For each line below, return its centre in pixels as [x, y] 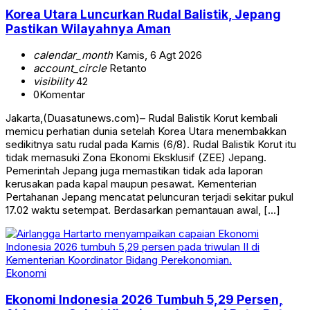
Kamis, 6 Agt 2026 [157, 55]
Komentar [62, 95]
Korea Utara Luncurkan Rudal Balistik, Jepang [143, 15]
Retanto [127, 69]
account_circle [70, 69]
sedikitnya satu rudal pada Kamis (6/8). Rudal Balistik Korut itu [151, 145]
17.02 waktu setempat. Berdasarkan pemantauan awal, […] [143, 210]
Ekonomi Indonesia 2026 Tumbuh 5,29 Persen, [144, 299]
